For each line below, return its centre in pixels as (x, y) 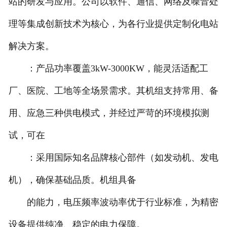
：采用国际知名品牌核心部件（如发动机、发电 (113, 158)
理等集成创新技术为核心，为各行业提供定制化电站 (113, 24)
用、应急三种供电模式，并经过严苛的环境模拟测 (109, 113)
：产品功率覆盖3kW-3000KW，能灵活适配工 (108, 69)
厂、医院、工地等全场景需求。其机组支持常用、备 (113, 91)
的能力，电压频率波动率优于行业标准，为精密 (113, 202)
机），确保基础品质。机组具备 (72, 180)
